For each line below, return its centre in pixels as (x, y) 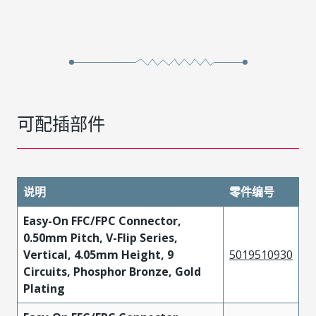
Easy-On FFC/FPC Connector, (102, 221)
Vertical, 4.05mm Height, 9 (98, 255)
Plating (44, 288)
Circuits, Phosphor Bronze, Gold (112, 272)
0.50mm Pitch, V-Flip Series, (101, 238)
